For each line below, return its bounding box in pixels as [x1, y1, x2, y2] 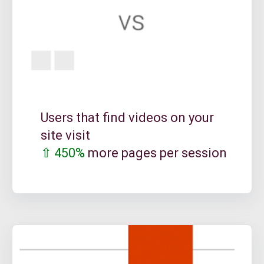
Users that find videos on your [41, 110, 214, 126]
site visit [41, 128, 91, 143]
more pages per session [85, 146, 227, 161]
